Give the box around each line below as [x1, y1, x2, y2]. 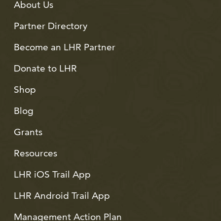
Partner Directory [14, 20, 88, 32]
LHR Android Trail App [14, 190, 110, 201]
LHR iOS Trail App [14, 169, 91, 180]
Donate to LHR [14, 63, 77, 74]
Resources [14, 147, 58, 159]
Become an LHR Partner [14, 41, 116, 53]
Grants [14, 126, 43, 138]
